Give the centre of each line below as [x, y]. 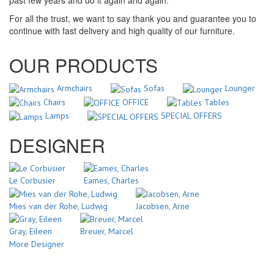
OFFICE [135, 102]
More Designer [37, 244]
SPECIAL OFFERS [191, 116]
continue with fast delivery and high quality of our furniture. [122, 31]
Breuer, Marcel [107, 231]
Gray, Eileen [31, 231]
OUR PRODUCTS [83, 65]
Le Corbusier [32, 181]
